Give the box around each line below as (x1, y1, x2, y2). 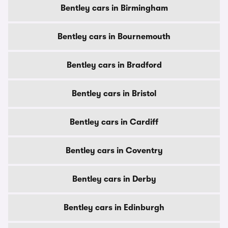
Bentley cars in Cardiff (70, 118, 158, 127)
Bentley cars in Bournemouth (58, 32, 170, 41)
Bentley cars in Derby (72, 175, 156, 184)
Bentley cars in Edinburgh (64, 203, 164, 212)
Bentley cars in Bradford (66, 61, 162, 70)
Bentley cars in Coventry (65, 146, 163, 155)
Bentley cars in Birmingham (60, 4, 168, 13)
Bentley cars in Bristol (72, 89, 156, 98)
